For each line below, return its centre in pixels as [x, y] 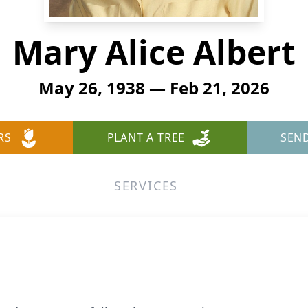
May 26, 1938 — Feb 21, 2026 [154, 88]
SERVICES [146, 186]
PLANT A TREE [146, 137]
